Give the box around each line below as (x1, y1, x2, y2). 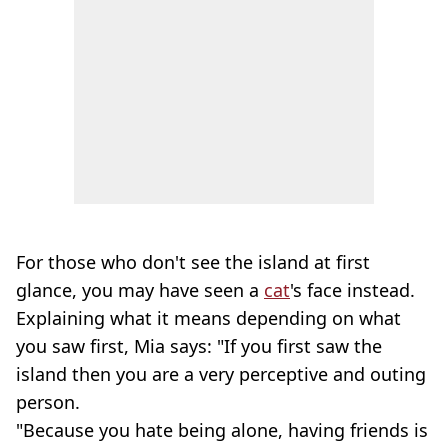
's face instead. (290, 278, 415, 302)
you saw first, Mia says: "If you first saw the (16, 334, 382, 358)
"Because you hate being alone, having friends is (16, 418, 428, 442)
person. (16, 390, 80, 414)
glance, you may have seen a (16, 278, 264, 302)
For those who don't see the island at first (16, 250, 370, 274)
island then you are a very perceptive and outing (16, 362, 426, 386)
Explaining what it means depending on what (16, 306, 401, 330)
